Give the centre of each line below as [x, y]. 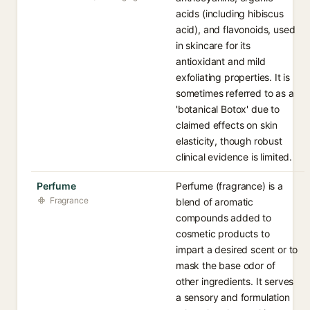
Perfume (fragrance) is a [229, 186]
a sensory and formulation [233, 297]
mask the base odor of [226, 265]
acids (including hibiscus [230, 13]
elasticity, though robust [229, 141]
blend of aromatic [215, 202]
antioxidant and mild [221, 61]
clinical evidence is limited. [234, 157]
